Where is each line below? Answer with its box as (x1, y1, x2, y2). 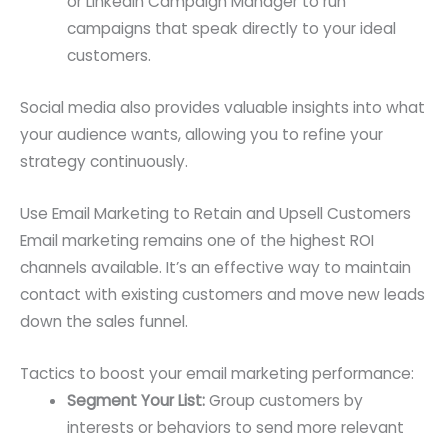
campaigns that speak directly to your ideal (66, 18, 396, 40)
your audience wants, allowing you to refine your (20, 123, 383, 145)
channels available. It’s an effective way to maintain (20, 256, 411, 278)
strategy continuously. (20, 150, 188, 172)
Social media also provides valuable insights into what (20, 96, 425, 118)
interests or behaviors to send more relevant (66, 416, 404, 438)
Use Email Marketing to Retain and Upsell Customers (20, 202, 411, 224)
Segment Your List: (66, 389, 205, 411)
